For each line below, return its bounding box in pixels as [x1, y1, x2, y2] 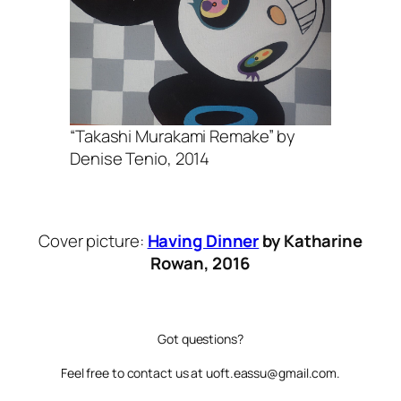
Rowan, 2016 [150, 251, 251, 275]
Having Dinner [147, 228, 260, 252]
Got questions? [158, 330, 243, 348]
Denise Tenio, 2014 [70, 146, 210, 170]
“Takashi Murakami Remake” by [70, 124, 296, 148]
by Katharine [259, 228, 363, 252]
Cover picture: [38, 228, 148, 252]
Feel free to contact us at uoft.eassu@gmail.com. [60, 364, 341, 382]
